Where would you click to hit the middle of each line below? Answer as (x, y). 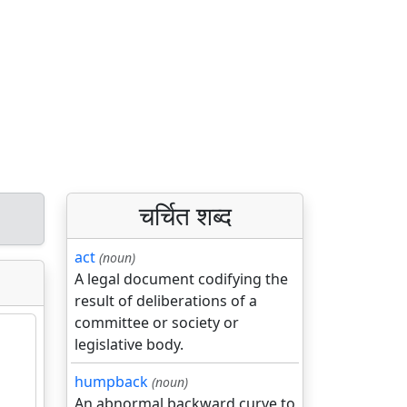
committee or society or (157, 323)
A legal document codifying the (181, 279)
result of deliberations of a (166, 301)
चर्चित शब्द (185, 215)
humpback (111, 382)
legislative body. (129, 344)
